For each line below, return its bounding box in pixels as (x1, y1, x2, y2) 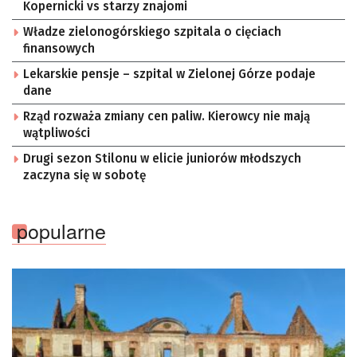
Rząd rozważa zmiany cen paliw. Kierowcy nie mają (23, 109, 310, 124)
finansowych (23, 41, 95, 57)
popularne (17, 216, 106, 245)
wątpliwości (23, 126, 90, 141)
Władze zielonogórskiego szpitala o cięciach (23, 25, 281, 40)
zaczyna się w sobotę (23, 168, 146, 183)
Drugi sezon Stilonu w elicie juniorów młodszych (23, 151, 301, 167)
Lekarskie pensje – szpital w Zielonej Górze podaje (23, 67, 316, 82)
